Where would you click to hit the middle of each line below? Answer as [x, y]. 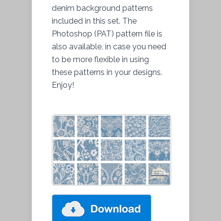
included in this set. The [94, 21]
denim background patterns [102, 8]
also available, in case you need [109, 46]
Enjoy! [63, 85]
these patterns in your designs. [107, 72]
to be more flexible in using [100, 59]
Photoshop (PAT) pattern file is [107, 34]
